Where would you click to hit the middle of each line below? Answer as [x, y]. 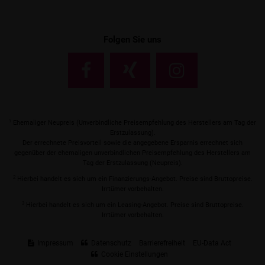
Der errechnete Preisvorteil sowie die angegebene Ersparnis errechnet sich [132, 143]
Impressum [54, 243]
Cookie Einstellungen [134, 254]
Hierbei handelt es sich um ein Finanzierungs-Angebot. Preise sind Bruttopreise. [135, 179]
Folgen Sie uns [132, 40]
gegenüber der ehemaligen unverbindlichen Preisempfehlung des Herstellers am [132, 153]
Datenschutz [110, 243]
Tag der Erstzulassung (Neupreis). [132, 163]
